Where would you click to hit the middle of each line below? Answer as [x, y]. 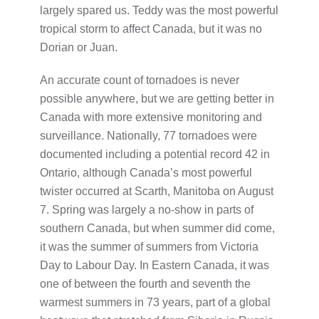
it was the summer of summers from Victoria [149, 246]
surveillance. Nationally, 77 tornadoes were [148, 135]
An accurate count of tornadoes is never [140, 80]
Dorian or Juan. [79, 47]
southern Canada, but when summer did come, [157, 228]
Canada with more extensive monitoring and [151, 117]
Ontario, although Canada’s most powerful [146, 172]
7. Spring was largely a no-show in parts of [147, 209]
